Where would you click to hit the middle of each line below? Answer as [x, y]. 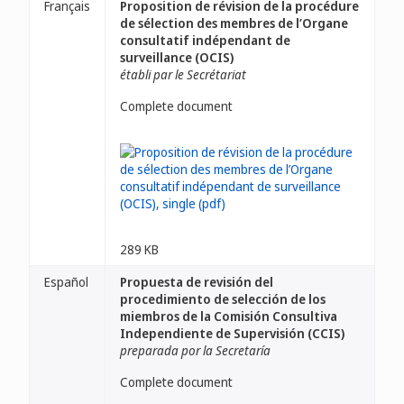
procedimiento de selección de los [223, 299]
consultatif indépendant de [205, 40]
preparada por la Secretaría [195, 350]
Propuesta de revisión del [197, 282]
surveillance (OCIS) [177, 57]
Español [66, 282]
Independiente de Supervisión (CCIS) [232, 333]
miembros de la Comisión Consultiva [229, 316]
